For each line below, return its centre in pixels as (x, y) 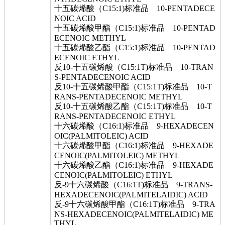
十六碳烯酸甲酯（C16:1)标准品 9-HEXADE (134, 145)
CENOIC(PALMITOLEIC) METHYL (117, 155)
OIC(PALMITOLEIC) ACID (101, 136)
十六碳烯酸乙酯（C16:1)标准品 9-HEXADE (134, 165)
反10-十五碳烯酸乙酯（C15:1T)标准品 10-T (133, 106)
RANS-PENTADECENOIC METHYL (119, 97)
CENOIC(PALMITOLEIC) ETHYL (114, 175)
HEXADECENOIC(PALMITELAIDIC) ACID (131, 195)
